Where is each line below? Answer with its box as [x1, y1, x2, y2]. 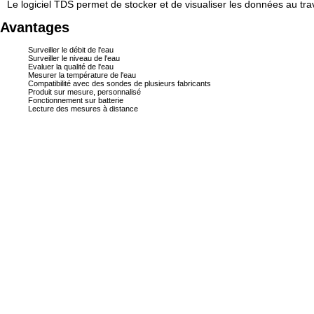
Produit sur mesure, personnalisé [28, 87, 141, 96]
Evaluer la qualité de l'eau [28, 62, 114, 71]
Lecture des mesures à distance [28, 104, 138, 113]
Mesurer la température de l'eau [28, 70, 136, 79]
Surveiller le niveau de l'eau [28, 53, 120, 62]
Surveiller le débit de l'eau [28, 45, 114, 54]
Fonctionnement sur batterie [28, 95, 123, 104]
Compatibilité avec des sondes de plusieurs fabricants [28, 78, 211, 88]
